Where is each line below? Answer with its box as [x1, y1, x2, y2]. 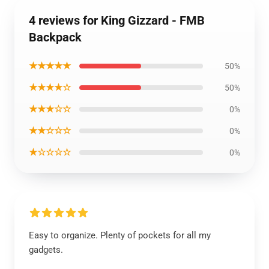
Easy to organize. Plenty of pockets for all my [29, 230, 211, 241]
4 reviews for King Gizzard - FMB [29, 13, 205, 28]
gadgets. [29, 244, 63, 255]
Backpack [29, 30, 82, 44]
